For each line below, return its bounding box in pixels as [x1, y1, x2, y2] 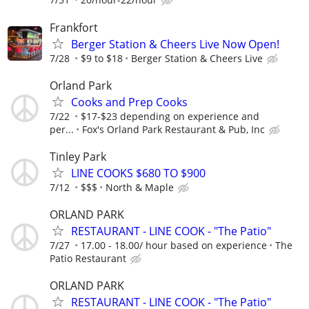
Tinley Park [50, 148, 106, 164]
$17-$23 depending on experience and [81, 109, 259, 123]
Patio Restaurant [50, 252, 126, 266]
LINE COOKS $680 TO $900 [71, 165, 206, 181]
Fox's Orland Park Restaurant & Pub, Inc [82, 122, 265, 136]
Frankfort [50, 19, 98, 35]
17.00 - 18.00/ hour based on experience [81, 239, 267, 252]
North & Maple [106, 180, 174, 194]
